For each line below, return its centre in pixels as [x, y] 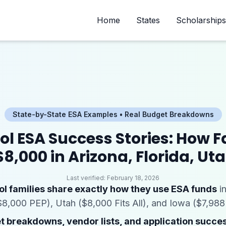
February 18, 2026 [133, 178]
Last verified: [87, 178]
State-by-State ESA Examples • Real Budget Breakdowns [113, 114]
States [148, 20]
